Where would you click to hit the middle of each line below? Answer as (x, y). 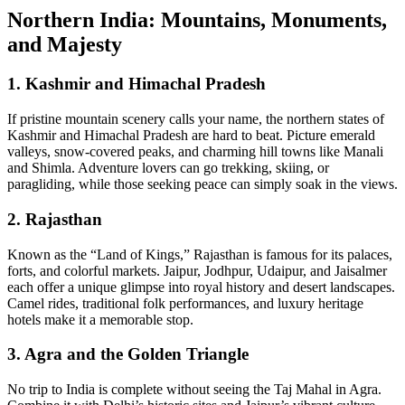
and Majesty (65, 44)
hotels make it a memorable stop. (100, 319)
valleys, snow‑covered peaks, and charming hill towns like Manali (195, 152)
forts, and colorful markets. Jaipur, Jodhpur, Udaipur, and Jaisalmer (197, 270)
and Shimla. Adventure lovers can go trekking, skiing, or (168, 168)
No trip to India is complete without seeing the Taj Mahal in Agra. (194, 390)
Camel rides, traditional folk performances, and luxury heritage (185, 303)
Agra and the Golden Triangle (137, 354)
